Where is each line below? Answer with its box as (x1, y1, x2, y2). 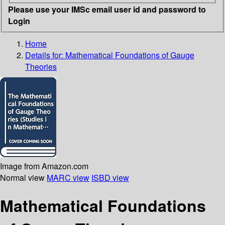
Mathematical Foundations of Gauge (65, 49, 194, 61)
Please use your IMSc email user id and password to (8, 3, 206, 15)
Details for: (25, 49, 65, 61)
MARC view (47, 171, 89, 183)
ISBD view (91, 171, 129, 183)
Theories (25, 60, 57, 72)
